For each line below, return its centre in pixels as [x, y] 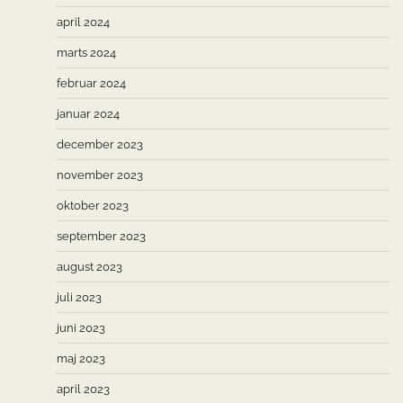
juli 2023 [79, 297]
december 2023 [100, 144]
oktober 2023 [93, 205]
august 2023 [90, 266]
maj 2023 [81, 358]
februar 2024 [91, 83]
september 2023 [101, 236]
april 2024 [83, 22]
